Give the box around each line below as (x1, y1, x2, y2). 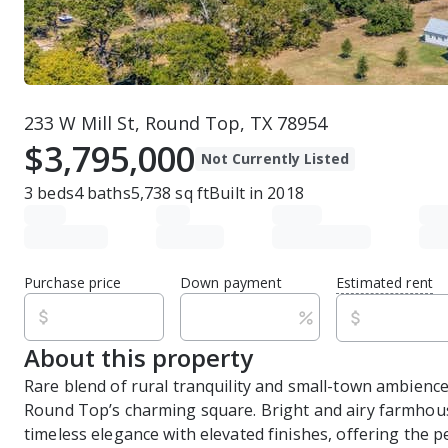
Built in (209, 182, 264, 204)
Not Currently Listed (201, 149, 350, 168)
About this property (24, 341, 253, 374)
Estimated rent (336, 273, 433, 292)
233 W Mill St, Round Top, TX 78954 (24, 111, 327, 135)
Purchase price (24, 273, 121, 292)
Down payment (180, 273, 282, 292)
